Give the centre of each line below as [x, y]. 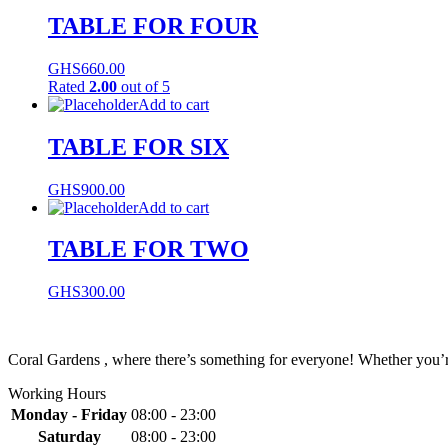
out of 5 [143, 86]
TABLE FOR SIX [138, 146]
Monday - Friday [69, 415]
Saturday [69, 437]
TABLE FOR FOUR [153, 25]
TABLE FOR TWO [148, 249]
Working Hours [57, 394]
